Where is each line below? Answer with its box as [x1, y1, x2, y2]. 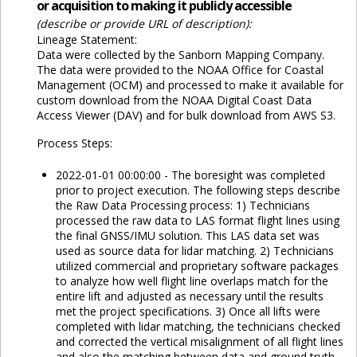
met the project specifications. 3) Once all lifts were [55, 304, 320, 320]
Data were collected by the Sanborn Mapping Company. [36, 47, 324, 63]
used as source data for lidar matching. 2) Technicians [55, 243, 334, 259]
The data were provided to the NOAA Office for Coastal [36, 62, 324, 78]
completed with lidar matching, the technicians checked [55, 319, 340, 335]
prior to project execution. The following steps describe [55, 182, 340, 198]
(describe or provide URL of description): [36, 16, 252, 32]
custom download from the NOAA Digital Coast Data [36, 92, 312, 108]
